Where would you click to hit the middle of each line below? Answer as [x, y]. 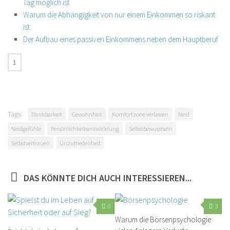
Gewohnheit [87, 114]
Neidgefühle [26, 129]
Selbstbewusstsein [151, 129]
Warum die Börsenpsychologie [163, 219]
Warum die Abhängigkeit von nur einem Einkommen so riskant [119, 15]
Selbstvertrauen [31, 143]
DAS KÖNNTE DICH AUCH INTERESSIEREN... [107, 178]
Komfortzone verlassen [140, 114]
